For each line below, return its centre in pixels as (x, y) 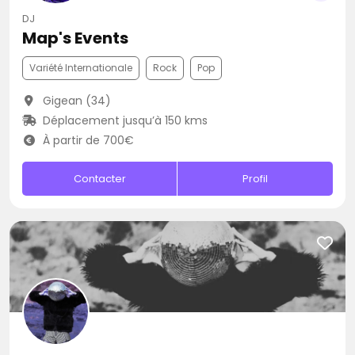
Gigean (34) (75, 101)
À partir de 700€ (86, 140)
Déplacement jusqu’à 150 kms (123, 120)
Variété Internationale (81, 68)
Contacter (99, 179)
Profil (256, 179)
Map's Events (75, 38)
